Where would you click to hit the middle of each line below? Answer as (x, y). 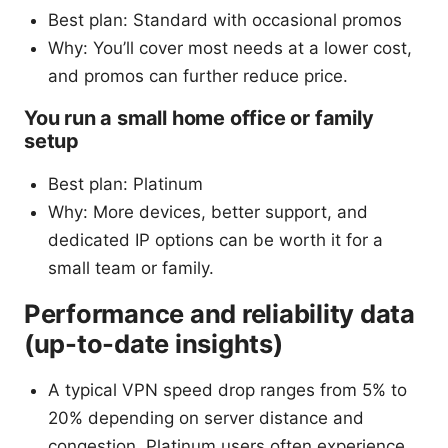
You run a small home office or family (199, 117)
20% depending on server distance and (206, 417)
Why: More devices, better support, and (208, 211)
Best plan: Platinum (125, 183)
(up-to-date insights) (153, 343)
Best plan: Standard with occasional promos (225, 19)
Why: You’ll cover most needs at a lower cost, (230, 47)
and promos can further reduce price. (198, 75)
